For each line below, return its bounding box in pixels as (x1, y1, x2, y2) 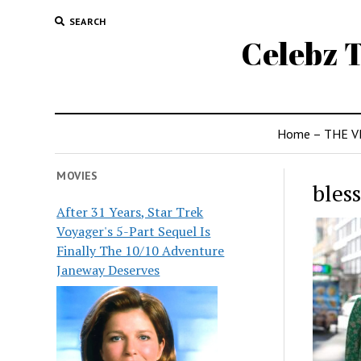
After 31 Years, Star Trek (56, 203, 204, 221)
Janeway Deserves (56, 261, 160, 279)
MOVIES (56, 168, 98, 183)
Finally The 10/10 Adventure (56, 242, 225, 259)
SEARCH (68, 15, 106, 27)
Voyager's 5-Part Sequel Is (56, 222, 211, 240)
